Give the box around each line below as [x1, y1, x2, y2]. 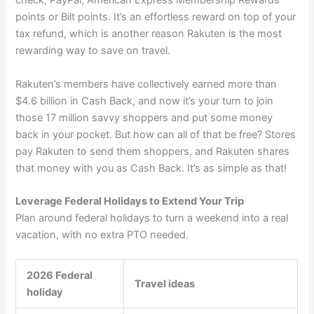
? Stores [257, 128, 296, 141]
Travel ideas [135, 278, 196, 291]
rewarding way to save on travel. [15, 44, 171, 57]
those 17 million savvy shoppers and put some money [15, 111, 273, 124]
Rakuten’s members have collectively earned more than [15, 77, 278, 90]
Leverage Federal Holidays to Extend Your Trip [15, 195, 245, 208]
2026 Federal [27, 269, 93, 282]
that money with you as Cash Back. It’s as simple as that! [15, 161, 287, 175]
